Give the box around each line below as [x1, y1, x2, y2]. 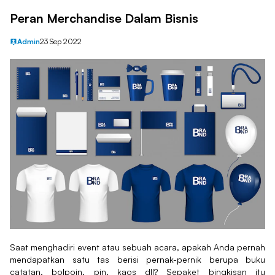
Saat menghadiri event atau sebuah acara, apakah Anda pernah [10, 242, 265, 253]
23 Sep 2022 [40, 37, 82, 46]
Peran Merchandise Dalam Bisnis [10, 10, 198, 26]
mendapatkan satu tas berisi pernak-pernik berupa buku [10, 254, 265, 265]
